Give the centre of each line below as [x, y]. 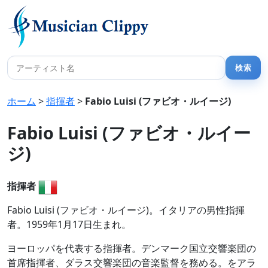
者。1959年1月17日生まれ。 [69, 224]
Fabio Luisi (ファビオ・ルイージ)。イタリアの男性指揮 [126, 210]
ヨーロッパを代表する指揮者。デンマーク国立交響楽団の [132, 248]
